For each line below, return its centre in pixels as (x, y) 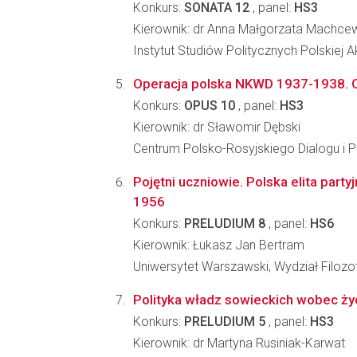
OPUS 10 (210, 106)
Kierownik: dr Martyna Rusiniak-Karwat (239, 343)
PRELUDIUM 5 (225, 322)
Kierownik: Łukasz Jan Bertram (219, 245)
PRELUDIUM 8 (225, 224)
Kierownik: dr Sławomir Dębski (217, 127)
